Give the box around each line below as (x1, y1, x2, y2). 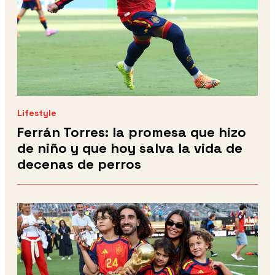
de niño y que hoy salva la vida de (17, 139, 242, 157)
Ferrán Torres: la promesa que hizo (17, 123, 246, 141)
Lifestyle (17, 107, 56, 119)
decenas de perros (17, 155, 141, 173)
